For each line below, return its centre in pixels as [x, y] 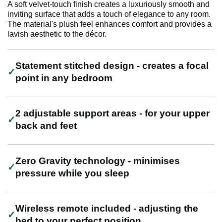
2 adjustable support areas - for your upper [112, 113]
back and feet [46, 126]
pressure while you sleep [72, 173]
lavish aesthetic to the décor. [57, 34]
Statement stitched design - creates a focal [112, 66]
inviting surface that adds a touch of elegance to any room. [109, 14]
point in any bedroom [64, 78]
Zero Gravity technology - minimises [98, 161]
